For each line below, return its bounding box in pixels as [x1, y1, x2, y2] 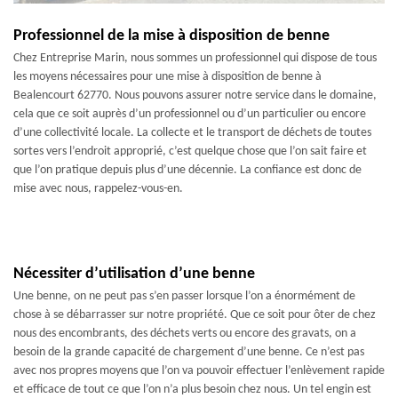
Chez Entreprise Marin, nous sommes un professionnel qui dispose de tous [13, 52, 377, 65]
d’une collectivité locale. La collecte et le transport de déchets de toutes [13, 126, 371, 139]
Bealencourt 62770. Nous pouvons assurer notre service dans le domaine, [13, 89, 377, 102]
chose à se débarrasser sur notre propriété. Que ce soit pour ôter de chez [13, 308, 376, 322]
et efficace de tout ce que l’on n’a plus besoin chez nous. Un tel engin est [13, 383, 371, 396]
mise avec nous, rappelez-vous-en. [13, 182, 183, 195]
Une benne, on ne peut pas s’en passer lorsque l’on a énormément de [13, 290, 355, 303]
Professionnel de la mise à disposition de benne [13, 28, 330, 44]
